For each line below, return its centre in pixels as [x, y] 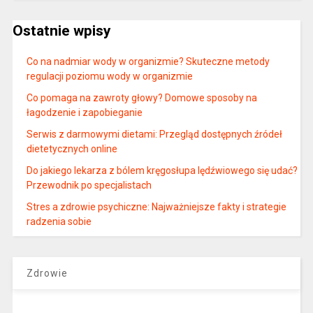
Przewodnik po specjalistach [89, 185]
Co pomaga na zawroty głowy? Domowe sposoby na [141, 97]
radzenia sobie [59, 221]
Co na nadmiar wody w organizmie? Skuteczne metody [148, 61]
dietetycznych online [72, 148]
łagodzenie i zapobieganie [84, 112]
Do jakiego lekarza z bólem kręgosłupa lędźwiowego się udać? [162, 170]
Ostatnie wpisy [61, 31]
